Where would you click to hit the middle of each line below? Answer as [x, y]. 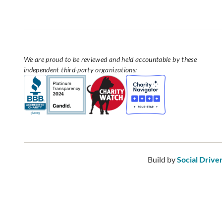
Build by [163, 159]
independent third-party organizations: [81, 69]
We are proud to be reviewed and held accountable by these [110, 59]
